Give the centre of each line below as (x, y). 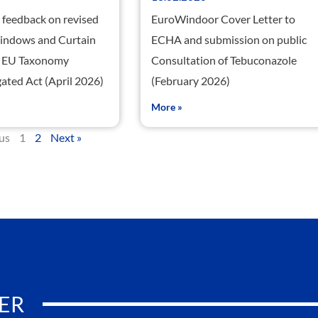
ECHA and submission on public (229, 40)
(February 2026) (191, 81)
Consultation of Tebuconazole (224, 60)
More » (167, 107)
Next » (66, 138)
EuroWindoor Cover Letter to (224, 19)
